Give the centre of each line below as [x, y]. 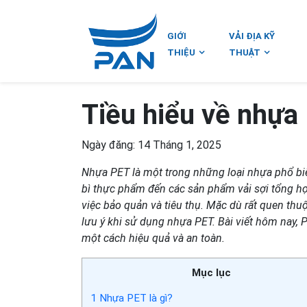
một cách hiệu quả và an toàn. [153, 238]
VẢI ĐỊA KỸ [252, 36]
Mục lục [211, 273]
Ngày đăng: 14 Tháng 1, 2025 [151, 145]
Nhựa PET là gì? [135, 298]
